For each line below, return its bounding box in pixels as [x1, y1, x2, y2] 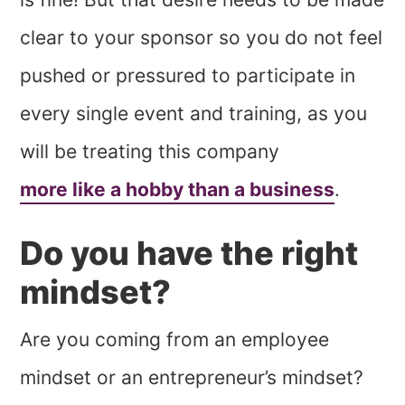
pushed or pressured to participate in [20, 64, 356, 88]
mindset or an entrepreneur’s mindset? [20, 366, 364, 390]
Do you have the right [20, 233, 359, 274]
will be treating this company [20, 140, 280, 164]
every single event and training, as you [20, 102, 368, 126]
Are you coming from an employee [20, 328, 330, 352]
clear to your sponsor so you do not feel [20, 26, 383, 50]
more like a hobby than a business [20, 178, 335, 202]
